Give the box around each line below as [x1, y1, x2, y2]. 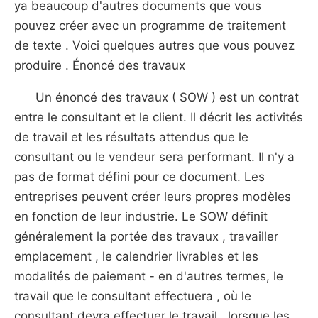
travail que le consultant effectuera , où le [14, 289, 251, 303]
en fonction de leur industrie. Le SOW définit [14, 209, 268, 224]
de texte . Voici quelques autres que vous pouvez [14, 38, 295, 53]
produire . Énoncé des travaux [14, 58, 185, 72]
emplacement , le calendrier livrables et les [14, 249, 258, 263]
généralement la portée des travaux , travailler [14, 229, 278, 243]
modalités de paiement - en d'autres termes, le [14, 269, 283, 283]
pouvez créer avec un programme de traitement [14, 18, 286, 33]
